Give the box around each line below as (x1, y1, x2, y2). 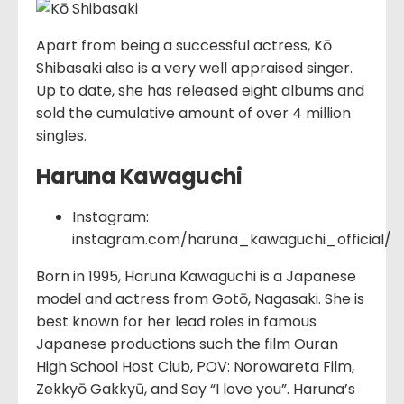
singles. (36, 125, 87, 147)
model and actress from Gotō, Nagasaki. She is (36, 288, 364, 309)
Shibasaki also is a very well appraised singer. (36, 58, 353, 79)
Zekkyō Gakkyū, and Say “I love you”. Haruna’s (36, 378, 355, 399)
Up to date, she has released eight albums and (36, 80, 364, 102)
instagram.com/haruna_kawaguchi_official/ (72, 228, 391, 250)
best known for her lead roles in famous (36, 310, 317, 332)
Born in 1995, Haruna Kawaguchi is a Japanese (36, 265, 356, 287)
